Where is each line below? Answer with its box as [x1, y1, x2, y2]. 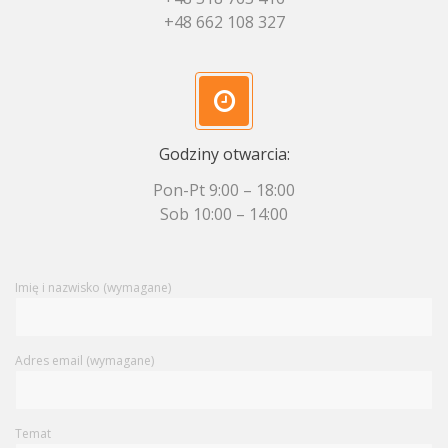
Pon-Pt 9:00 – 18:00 [153, 179, 295, 201]
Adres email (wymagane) [15, 352, 154, 369]
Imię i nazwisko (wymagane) [15, 279, 171, 296]
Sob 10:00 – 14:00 [160, 203, 288, 225]
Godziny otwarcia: [158, 143, 290, 165]
